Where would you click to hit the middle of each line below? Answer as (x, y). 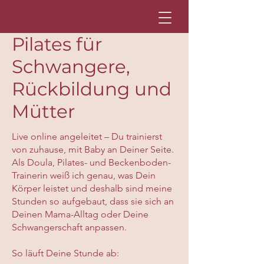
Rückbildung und (92, 89)
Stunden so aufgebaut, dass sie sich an (93, 201)
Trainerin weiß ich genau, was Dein (84, 175)
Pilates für (57, 44)
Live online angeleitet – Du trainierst (87, 136)
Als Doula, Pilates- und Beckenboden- (91, 162)
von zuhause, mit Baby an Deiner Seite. (93, 149)
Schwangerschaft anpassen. (69, 227)
